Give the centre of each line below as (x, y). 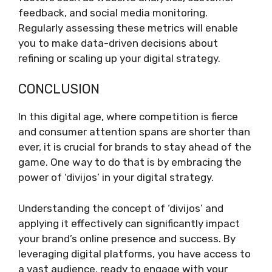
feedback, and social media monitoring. (113, 12)
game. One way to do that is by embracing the (130, 162)
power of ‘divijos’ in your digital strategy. (116, 177)
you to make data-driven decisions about (118, 43)
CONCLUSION (59, 89)
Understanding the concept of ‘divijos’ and (121, 208)
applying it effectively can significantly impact (129, 223)
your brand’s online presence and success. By (127, 238)
